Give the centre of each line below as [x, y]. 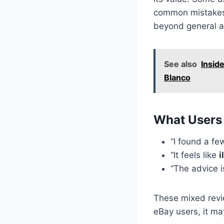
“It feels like [195, 155]
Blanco [177, 77]
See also [180, 64]
